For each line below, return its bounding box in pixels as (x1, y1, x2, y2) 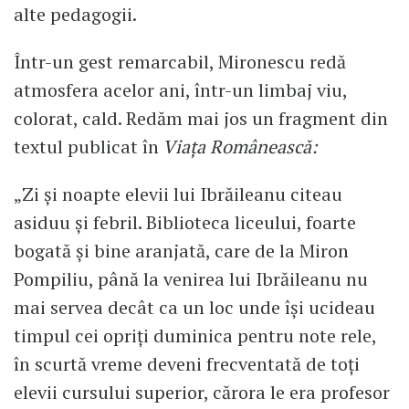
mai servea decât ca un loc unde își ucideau (14, 295, 375, 320)
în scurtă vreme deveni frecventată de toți (14, 351, 360, 377)
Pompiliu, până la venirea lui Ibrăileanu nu (14, 267, 368, 292)
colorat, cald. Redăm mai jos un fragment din (14, 106, 388, 131)
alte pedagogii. (14, 2, 137, 27)
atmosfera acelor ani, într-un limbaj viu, (14, 78, 347, 103)
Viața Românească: (159, 134, 318, 160)
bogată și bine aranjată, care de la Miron (14, 238, 349, 264)
